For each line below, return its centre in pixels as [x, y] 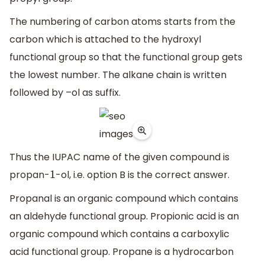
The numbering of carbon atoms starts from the [122, 22]
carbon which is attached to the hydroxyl [105, 40]
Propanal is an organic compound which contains [124, 199]
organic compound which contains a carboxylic [119, 234]
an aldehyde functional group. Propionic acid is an [124, 216]
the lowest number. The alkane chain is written [118, 75]
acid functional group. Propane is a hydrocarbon [122, 252]
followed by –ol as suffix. [65, 93]
